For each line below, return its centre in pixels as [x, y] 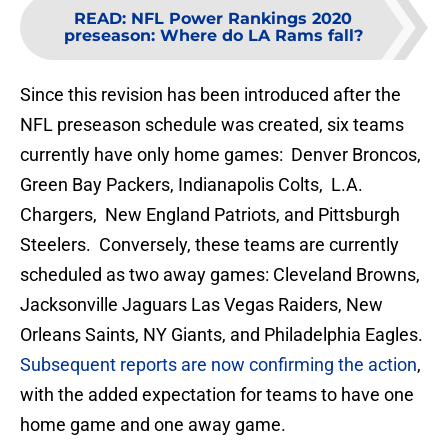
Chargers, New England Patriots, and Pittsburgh [210, 215]
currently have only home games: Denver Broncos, [220, 155]
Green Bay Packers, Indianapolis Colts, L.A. [191, 185]
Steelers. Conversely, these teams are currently [209, 245]
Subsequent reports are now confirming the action [218, 365]
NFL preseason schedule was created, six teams [212, 125]
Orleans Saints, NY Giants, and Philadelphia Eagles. [221, 335]
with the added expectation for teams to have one [217, 395]
